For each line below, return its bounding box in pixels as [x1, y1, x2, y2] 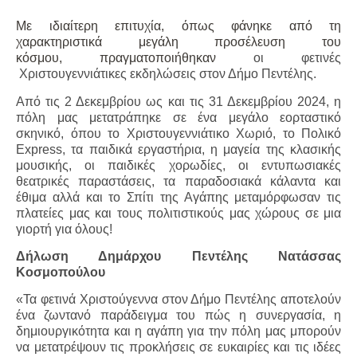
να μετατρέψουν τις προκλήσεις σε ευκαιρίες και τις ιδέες [16, 340, 341, 355]
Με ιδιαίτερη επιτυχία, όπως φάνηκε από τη [16, 19, 341, 33]
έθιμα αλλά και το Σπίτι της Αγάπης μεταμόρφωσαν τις [16, 190, 341, 204]
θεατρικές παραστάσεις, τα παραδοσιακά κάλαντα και [16, 174, 341, 188]
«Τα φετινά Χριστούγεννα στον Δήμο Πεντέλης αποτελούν [16, 292, 341, 307]
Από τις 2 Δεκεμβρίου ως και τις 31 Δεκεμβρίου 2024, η [16, 94, 341, 108]
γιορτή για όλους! [16, 222, 112, 236]
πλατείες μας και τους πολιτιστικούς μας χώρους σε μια [16, 206, 341, 220]
